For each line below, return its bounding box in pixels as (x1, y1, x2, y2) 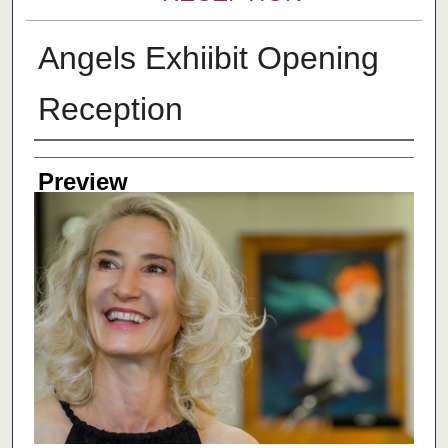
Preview (37, 168, 128, 196)
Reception (37, 91, 183, 128)
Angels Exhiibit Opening (37, 40, 379, 77)
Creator (33, 146, 113, 174)
